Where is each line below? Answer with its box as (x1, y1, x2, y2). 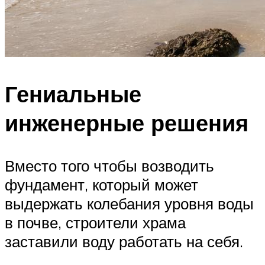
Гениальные (5, 79, 141, 108)
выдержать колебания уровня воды (5, 193, 254, 213)
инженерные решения (5, 108, 248, 137)
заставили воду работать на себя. (5, 231, 243, 251)
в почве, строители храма (5, 212, 186, 232)
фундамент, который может (5, 174, 198, 194)
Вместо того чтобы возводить (5, 156, 214, 175)
